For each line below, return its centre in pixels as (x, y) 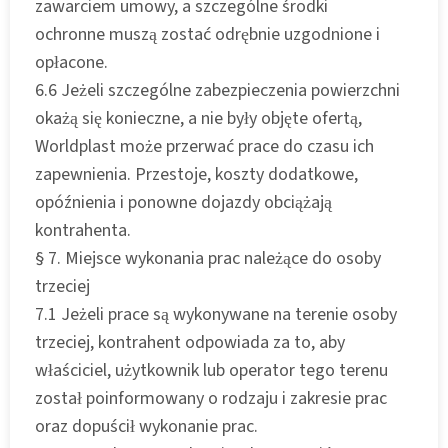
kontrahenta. (83, 230)
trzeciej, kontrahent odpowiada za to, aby (190, 342)
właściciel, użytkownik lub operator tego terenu (211, 370)
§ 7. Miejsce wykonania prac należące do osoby (208, 258)
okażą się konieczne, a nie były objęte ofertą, (198, 118)
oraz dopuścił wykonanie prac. (146, 426)
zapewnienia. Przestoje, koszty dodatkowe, (196, 174)
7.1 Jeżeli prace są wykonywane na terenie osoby (216, 314)
